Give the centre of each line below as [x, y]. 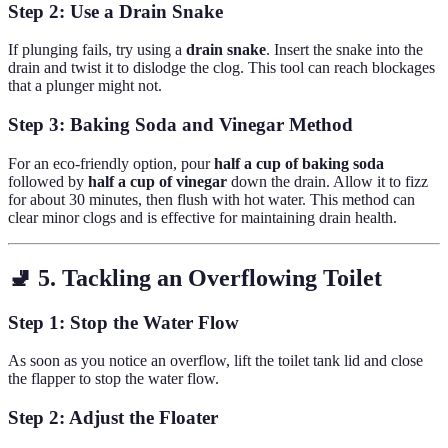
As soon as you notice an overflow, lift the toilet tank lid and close [215, 361]
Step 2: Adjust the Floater [113, 418]
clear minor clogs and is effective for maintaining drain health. [202, 217]
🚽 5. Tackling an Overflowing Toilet [195, 277]
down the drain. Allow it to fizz [327, 181]
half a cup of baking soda [299, 163]
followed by [48, 181]
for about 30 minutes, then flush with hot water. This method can [211, 199]
